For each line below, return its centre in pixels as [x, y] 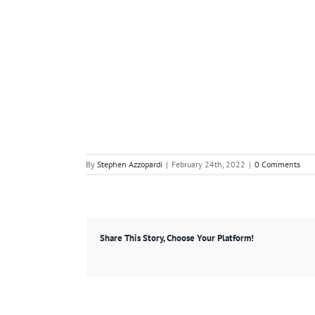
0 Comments [277, 165]
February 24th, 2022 [208, 165]
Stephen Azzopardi [130, 165]
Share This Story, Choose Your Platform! [177, 238]
